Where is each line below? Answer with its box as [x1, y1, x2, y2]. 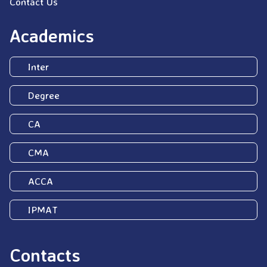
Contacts [10, 243, 80, 266]
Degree [28, 88, 60, 101]
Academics [10, 24, 94, 46]
